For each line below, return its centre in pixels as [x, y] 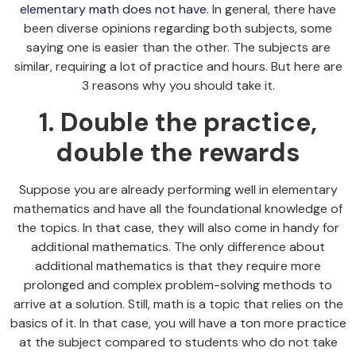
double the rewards [178, 152]
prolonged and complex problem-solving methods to [178, 284]
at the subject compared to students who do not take [178, 342]
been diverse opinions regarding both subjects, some [178, 29]
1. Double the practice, [178, 122]
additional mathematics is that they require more [178, 265]
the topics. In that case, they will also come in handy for [178, 227]
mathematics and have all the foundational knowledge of [178, 208]
